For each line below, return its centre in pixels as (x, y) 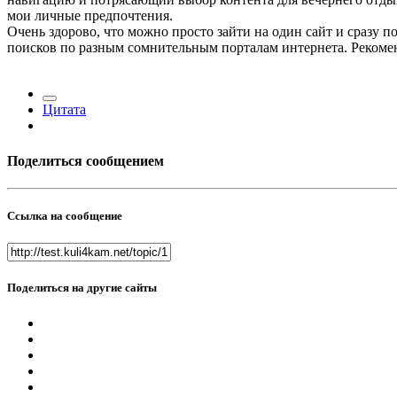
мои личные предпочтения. (92, 16)
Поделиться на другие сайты (82, 288)
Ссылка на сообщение (65, 216)
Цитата (64, 110)
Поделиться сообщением (86, 160)
